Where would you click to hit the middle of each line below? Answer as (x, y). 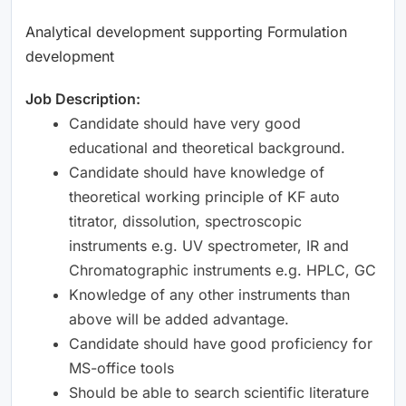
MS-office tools (121, 367)
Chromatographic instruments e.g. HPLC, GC (222, 270)
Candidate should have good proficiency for (221, 343)
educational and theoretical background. (207, 147)
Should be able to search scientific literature (219, 392)
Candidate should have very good (185, 123)
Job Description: (83, 98)
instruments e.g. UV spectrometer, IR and (209, 245)
